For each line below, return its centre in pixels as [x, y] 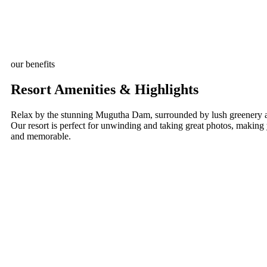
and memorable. [41, 136]
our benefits [33, 64]
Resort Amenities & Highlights [105, 90]
